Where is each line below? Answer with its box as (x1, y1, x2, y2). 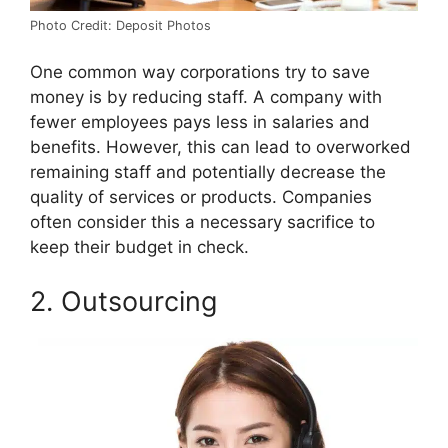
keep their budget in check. (30, 237, 249, 258)
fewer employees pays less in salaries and (30, 112, 370, 133)
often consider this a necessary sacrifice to (30, 212, 375, 233)
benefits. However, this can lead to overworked (30, 137, 411, 158)
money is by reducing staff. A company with (30, 87, 382, 108)
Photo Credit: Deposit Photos (30, 17, 211, 33)
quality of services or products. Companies (30, 187, 372, 208)
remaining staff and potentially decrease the (30, 162, 386, 183)
